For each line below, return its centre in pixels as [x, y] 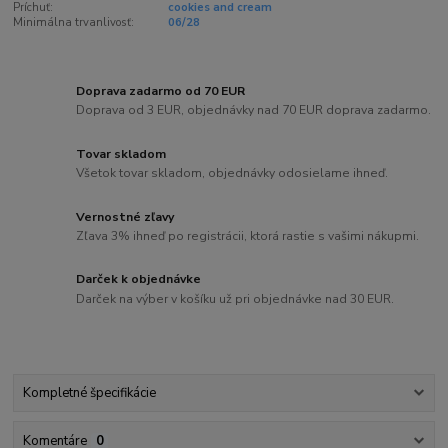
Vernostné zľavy [125, 216]
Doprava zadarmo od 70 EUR [161, 90]
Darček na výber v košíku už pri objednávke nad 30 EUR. [235, 299]
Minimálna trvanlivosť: [74, 23]
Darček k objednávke [139, 279]
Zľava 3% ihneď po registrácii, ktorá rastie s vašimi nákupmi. [248, 236]
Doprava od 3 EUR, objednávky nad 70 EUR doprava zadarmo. [254, 110]
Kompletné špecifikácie [89, 393]
